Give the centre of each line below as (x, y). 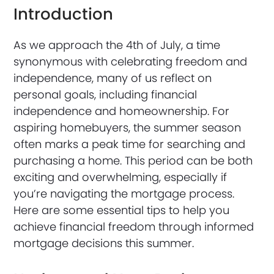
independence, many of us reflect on (113, 78)
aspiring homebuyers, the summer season (128, 128)
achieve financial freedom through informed (134, 227)
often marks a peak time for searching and (130, 144)
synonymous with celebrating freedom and (131, 62)
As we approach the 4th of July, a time (117, 45)
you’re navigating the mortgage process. (124, 194)
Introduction (64, 14)
